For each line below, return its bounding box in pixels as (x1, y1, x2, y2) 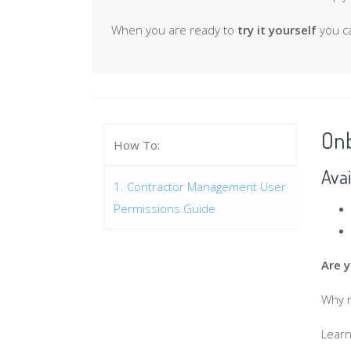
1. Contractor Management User (114, 179, 286, 195)
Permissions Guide (114, 201, 215, 217)
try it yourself (237, 22, 317, 38)
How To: (114, 137, 160, 154)
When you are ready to (111, 22, 237, 38)
